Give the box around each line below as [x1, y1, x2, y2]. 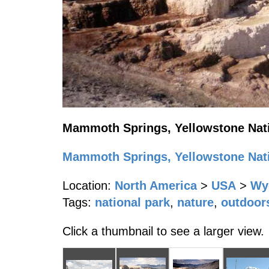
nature [177, 196, 214, 209]
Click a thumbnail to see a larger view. [62, 225, 264, 238]
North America [115, 179, 197, 192]
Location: [62, 179, 111, 192]
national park [95, 196, 170, 209]
